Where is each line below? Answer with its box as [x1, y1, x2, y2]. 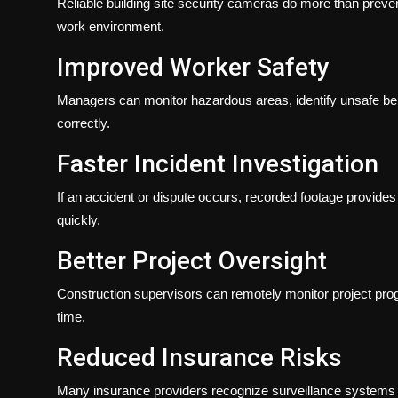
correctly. [57, 115, 110, 131]
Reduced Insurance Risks [57, 342, 342, 372]
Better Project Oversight [57, 245, 327, 275]
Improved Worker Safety [57, 52, 330, 82]
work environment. [57, 18, 164, 34]
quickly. [57, 211, 100, 227]
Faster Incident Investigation [57, 148, 378, 179]
